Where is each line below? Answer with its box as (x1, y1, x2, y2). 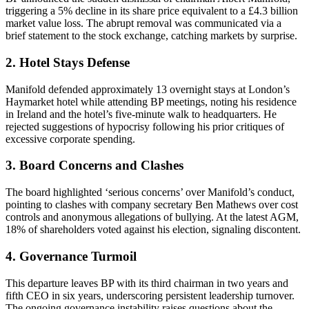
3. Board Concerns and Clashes (6, 158, 183, 173)
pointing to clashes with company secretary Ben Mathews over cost (6, 199, 298, 211)
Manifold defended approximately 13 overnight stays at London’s (6, 83, 290, 95)
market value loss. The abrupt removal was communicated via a (6, 17, 281, 30)
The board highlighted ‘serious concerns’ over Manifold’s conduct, (6, 186, 295, 199)
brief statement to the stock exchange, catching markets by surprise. (6, 30, 297, 42)
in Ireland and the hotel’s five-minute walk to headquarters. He (6, 108, 277, 120)
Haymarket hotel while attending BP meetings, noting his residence (6, 95, 297, 108)
